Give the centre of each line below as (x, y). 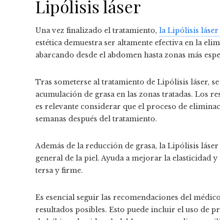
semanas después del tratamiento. (96, 119)
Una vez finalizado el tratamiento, (97, 31)
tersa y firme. (59, 171)
